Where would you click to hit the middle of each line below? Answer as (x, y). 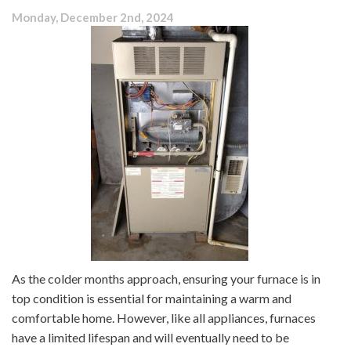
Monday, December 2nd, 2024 (93, 18)
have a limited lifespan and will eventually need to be (150, 338)
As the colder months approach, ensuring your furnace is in (166, 279)
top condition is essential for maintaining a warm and (152, 299)
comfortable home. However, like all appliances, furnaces (164, 318)
